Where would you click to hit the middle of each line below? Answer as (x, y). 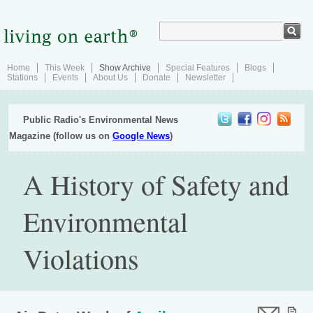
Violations (81, 258)
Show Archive (125, 68)
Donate (156, 78)
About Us (110, 78)
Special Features (198, 68)
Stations (22, 78)
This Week (65, 68)
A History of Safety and (156, 184)
